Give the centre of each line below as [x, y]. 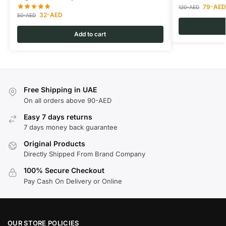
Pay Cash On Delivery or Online [73, 181]
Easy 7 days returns [58, 117]
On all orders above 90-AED [68, 100]
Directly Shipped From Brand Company [84, 154]
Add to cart [90, 34]
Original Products [54, 143]
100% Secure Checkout [64, 171]
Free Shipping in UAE [60, 90]
